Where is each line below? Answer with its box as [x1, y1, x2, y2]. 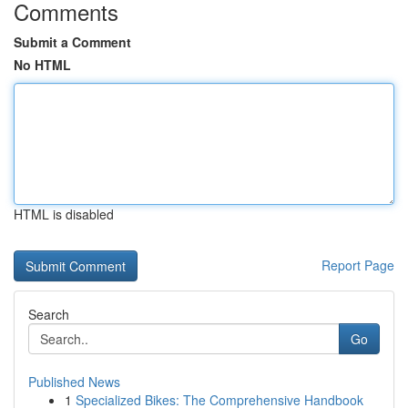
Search [28, 305, 69, 323]
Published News [28, 372, 120, 391]
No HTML [14, 56, 71, 74]
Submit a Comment [14, 33, 131, 51]
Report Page [321, 256, 394, 274]
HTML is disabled [14, 205, 114, 223]
